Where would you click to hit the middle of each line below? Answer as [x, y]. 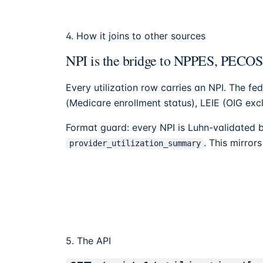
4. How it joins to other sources [136, 36]
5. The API [88, 241]
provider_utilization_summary [135, 144]
